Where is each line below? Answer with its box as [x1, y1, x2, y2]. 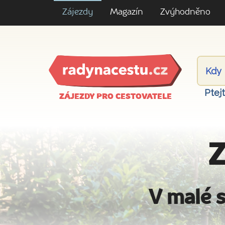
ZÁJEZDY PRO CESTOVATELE [59, 93, 172, 101]
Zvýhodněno [160, 8, 210, 17]
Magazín [110, 8, 143, 17]
